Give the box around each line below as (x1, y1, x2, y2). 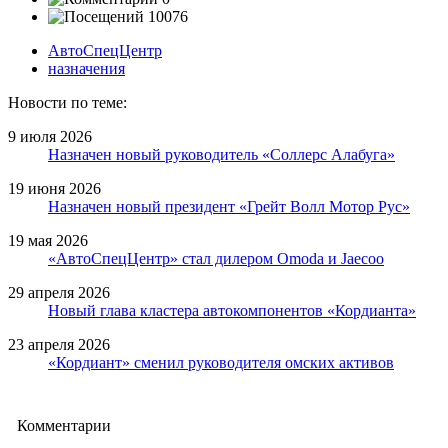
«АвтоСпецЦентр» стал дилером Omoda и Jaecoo (48, 249, 384, 267)
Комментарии (17, 416, 111, 434)
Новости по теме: (8, 93, 127, 111)
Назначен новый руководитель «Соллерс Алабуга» (48, 145, 395, 163)
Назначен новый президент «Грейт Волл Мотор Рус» (48, 197, 410, 215)
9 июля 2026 (8, 127, 92, 145)
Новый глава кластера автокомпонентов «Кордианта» (48, 301, 416, 319)
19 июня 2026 (8, 179, 101, 197)
